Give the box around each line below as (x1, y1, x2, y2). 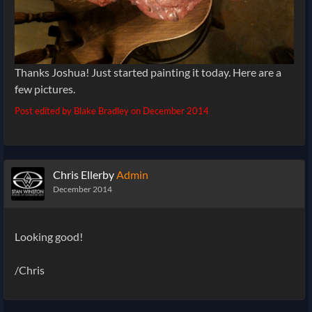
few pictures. (15, 81, 75, 95)
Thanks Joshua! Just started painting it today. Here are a (15, 65, 281, 79)
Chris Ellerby (53, 167, 114, 181)
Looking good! (15, 229, 83, 243)
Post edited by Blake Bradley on (15, 104, 143, 116)
